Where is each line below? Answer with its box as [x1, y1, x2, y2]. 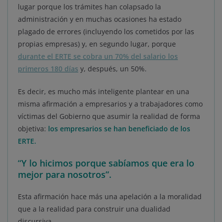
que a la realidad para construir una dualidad [18, 204, 170, 214]
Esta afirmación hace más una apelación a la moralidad [18, 191, 202, 201]
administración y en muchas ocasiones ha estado [18, 14, 181, 24]
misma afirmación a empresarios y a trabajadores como [18, 99, 203, 109]
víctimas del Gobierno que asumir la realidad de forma [18, 111, 200, 121]
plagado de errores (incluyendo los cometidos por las [18, 26, 194, 36]
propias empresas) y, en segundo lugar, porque [18, 39, 176, 49]
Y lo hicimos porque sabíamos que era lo [21, 157, 194, 169]
